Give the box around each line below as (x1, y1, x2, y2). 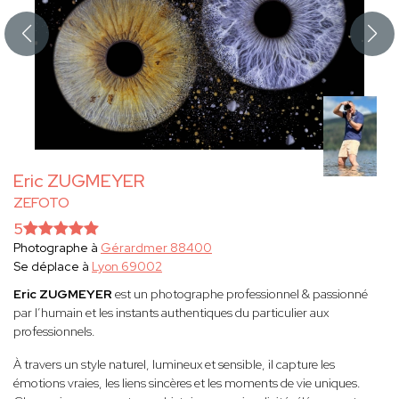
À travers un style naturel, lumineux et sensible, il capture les (13, 356, 335, 373)
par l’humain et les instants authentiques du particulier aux (13, 305, 329, 322)
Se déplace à (13, 258, 92, 275)
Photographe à (13, 240, 101, 256)
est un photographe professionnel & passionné (112, 286, 368, 303)
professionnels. (13, 323, 95, 340)
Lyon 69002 (92, 258, 162, 275)
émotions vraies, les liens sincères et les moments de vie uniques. (13, 375, 361, 392)
